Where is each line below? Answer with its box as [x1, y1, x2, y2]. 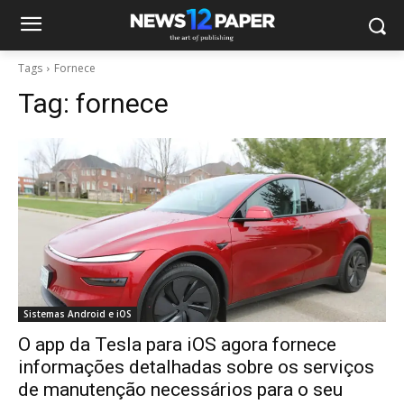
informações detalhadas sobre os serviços [18, 356, 374, 378]
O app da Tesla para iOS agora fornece [18, 334, 336, 355]
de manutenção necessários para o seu [18, 379, 343, 400]
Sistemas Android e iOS [23, 308, 132, 320]
